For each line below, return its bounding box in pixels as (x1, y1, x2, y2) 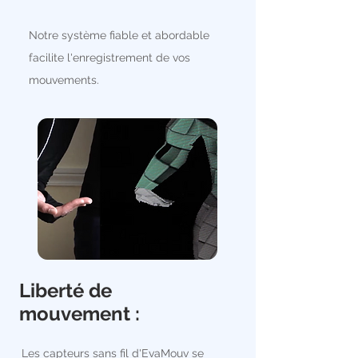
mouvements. (29, 74, 99, 86)
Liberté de (19, 279, 112, 302)
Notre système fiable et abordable (29, 29, 209, 42)
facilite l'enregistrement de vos (29, 51, 190, 64)
